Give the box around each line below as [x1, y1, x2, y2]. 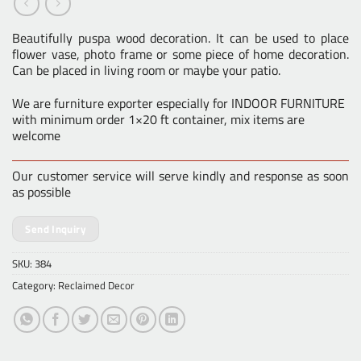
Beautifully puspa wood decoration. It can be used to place [12, 27, 349, 48]
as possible [12, 181, 71, 201]
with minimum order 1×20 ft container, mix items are [12, 109, 305, 129]
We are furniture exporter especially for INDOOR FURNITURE [12, 93, 345, 113]
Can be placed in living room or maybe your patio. [12, 60, 280, 80]
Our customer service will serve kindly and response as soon [12, 165, 349, 185]
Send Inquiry [25, 221, 86, 238]
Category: [12, 277, 58, 294]
